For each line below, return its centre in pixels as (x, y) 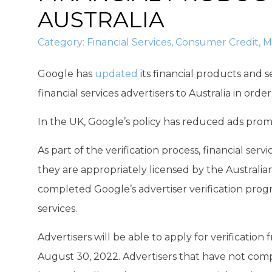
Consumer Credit (217, 42)
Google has (66, 74)
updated (116, 74)
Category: (62, 42)
